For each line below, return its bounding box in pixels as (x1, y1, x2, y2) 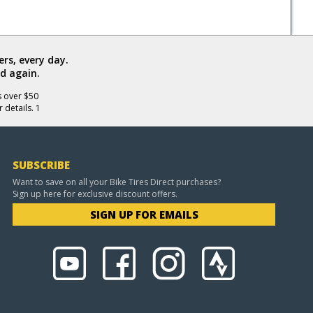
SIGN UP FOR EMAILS (89, 208, 198, 221)
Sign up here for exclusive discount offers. (12, 188, 177, 200)
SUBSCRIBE (12, 158, 70, 172)
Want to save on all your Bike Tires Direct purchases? (12, 176, 221, 188)
